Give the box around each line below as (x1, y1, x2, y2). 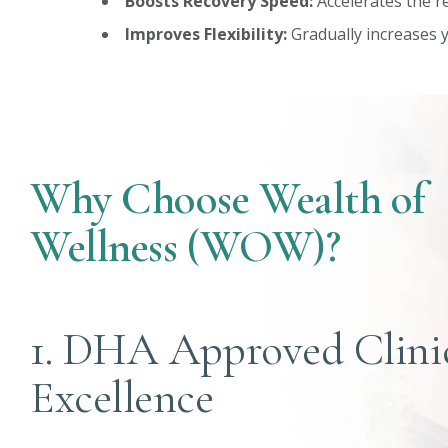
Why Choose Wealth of (30, 172, 427, 226)
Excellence (30, 370, 214, 425)
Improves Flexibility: (125, 23, 287, 45)
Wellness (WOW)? (30, 220, 341, 274)
